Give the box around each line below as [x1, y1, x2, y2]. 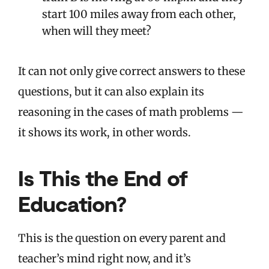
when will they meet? [42, 24, 151, 38]
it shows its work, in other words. [18, 125, 191, 140]
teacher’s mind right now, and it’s [18, 252, 191, 266]
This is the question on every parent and [18, 231, 226, 246]
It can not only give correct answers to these [18, 64, 245, 79]
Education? [18, 190, 127, 217]
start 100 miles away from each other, [42, 7, 236, 22]
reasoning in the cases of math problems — [18, 105, 244, 119]
